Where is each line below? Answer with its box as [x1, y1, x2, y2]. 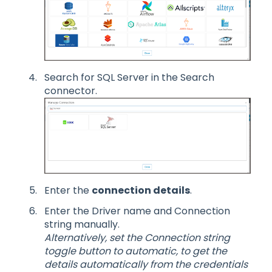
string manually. [44, 217, 120, 231]
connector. [44, 84, 97, 98]
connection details [92, 183, 190, 198]
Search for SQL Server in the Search [44, 70, 214, 85]
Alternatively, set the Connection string [44, 230, 230, 245]
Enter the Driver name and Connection [44, 203, 230, 218]
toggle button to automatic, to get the [44, 243, 227, 258]
